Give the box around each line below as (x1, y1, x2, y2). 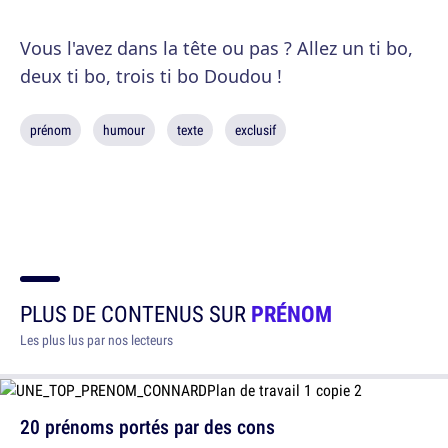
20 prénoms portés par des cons (20, 413, 275, 440)
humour (103, 121, 145, 139)
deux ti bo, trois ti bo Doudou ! (20, 64, 282, 88)
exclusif (235, 121, 276, 139)
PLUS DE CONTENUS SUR (20, 298, 251, 329)
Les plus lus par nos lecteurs (20, 331, 173, 349)
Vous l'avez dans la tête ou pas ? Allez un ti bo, (20, 36, 413, 60)
